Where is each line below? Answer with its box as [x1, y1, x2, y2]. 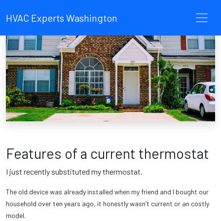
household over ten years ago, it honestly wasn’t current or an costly [6, 199, 209, 208]
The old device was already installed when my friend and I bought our [6, 187, 209, 196]
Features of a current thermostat [6, 145, 209, 162]
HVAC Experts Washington [6, 12, 117, 24]
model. [6, 211, 26, 220]
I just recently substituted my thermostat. [6, 167, 143, 176]
